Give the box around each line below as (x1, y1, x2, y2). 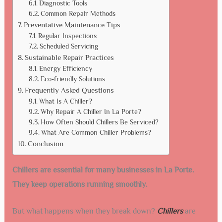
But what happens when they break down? (12, 207, 157, 216)
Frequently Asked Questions (24, 85, 114, 94)
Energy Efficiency (39, 64, 93, 72)
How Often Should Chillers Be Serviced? (41, 118, 159, 126)
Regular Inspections (38, 32, 97, 40)
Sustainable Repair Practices (24, 53, 114, 61)
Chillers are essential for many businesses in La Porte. (12, 165, 194, 174)
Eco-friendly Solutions (41, 75, 106, 83)
